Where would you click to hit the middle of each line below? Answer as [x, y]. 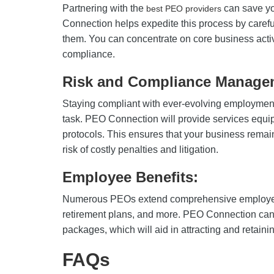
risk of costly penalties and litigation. [140, 150]
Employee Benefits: [130, 177]
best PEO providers [184, 9]
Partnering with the [104, 8]
